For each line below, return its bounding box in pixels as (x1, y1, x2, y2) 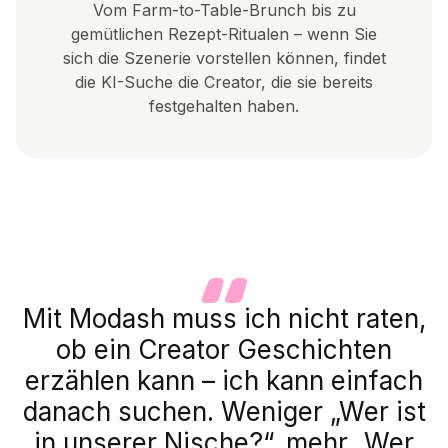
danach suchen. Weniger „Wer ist (22, 395, 426, 427)
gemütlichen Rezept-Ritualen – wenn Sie (71, 24, 377, 45)
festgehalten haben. (149, 96, 299, 117)
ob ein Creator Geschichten (56, 333, 392, 365)
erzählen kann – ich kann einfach (25, 364, 423, 396)
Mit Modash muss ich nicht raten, (22, 302, 426, 334)
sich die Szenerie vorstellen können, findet (62, 48, 386, 69)
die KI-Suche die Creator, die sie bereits (75, 72, 373, 93)
